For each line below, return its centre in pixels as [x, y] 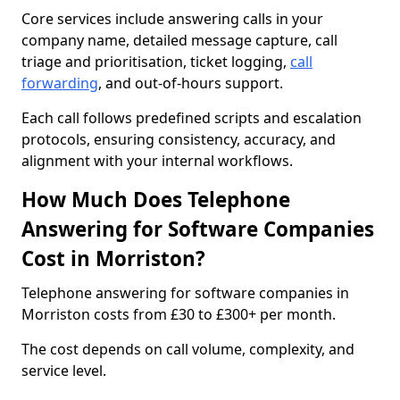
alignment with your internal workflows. [157, 161]
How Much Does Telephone [156, 200]
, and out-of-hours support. [191, 83]
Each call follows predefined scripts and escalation [192, 118]
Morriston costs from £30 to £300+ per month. [179, 314]
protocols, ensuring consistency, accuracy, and [179, 139]
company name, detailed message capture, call [179, 40]
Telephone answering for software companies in [185, 293]
